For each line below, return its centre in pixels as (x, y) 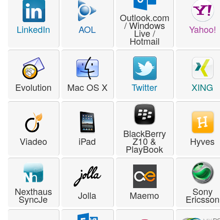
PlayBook (145, 149)
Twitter (145, 87)
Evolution (33, 87)
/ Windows (145, 25)
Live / (145, 33)
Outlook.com (145, 17)
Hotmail (145, 41)
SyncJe (33, 199)
